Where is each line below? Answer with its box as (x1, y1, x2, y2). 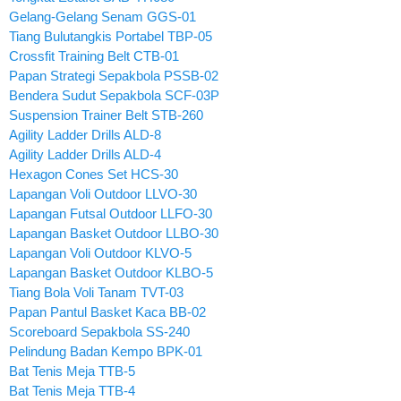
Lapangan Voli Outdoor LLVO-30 (9, 185, 197, 201)
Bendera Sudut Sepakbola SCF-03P (9, 87, 219, 103)
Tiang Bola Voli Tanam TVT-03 (9, 284, 183, 300)
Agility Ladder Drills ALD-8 (9, 126, 161, 142)
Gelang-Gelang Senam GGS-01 (9, 8, 196, 24)
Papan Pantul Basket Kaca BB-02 (9, 303, 206, 320)
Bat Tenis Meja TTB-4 (9, 382, 135, 398)
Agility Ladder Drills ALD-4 (9, 146, 161, 162)
